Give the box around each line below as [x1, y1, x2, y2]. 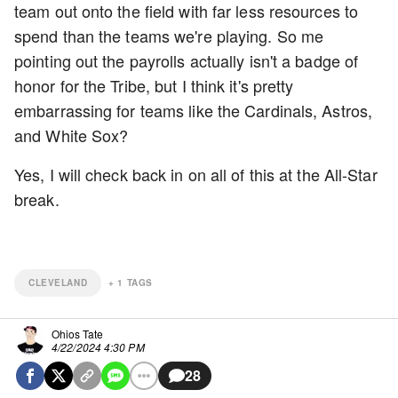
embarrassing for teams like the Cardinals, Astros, [14, 99, 373, 123]
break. [14, 187, 64, 211]
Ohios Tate [52, 326, 103, 342]
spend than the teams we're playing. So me [14, 24, 324, 48]
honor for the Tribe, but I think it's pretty [14, 74, 294, 98]
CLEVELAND [28, 276, 88, 290]
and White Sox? [14, 123, 129, 147]
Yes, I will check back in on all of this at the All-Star [14, 163, 378, 187]
